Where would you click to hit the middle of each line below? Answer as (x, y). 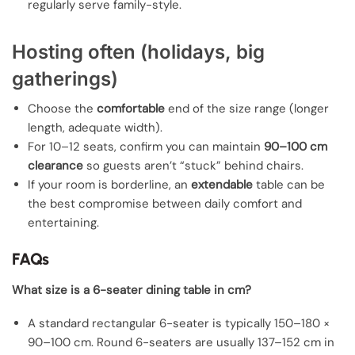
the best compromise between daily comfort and (165, 203)
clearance (55, 165)
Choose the (62, 108)
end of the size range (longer (247, 108)
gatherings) (65, 79)
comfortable (131, 108)
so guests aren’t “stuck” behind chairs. (193, 165)
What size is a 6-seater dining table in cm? (132, 290)
